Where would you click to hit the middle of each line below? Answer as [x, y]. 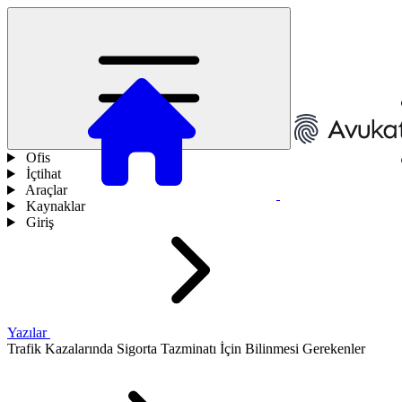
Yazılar [29, 332]
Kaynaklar [55, 206]
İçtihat [43, 174]
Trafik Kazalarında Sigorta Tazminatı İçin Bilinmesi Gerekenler [186, 349]
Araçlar [46, 190]
